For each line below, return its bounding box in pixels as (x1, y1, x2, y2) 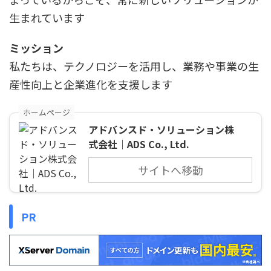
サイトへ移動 (137, 162, 203, 178)
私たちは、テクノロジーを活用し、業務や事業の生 (9, 57, 259, 74)
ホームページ (23, 106, 70, 119)
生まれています (9, 9, 85, 25)
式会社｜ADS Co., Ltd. (88, 136, 189, 151)
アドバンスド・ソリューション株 (88, 122, 234, 137)
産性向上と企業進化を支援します (9, 76, 172, 92)
